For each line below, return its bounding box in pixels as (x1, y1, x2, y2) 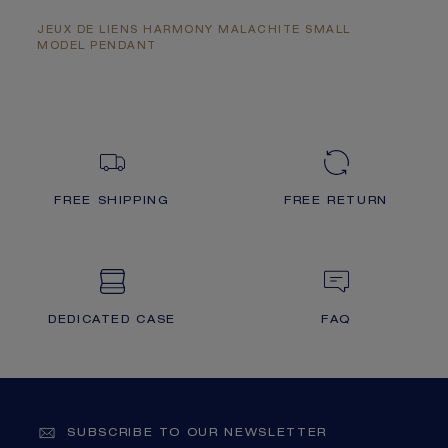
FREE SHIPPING (54, 195, 170, 207)
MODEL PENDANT (37, 41, 157, 52)
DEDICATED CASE (47, 314, 177, 326)
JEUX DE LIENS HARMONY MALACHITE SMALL (37, 25, 351, 36)
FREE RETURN (283, 195, 389, 207)
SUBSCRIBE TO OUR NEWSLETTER (67, 428, 327, 440)
